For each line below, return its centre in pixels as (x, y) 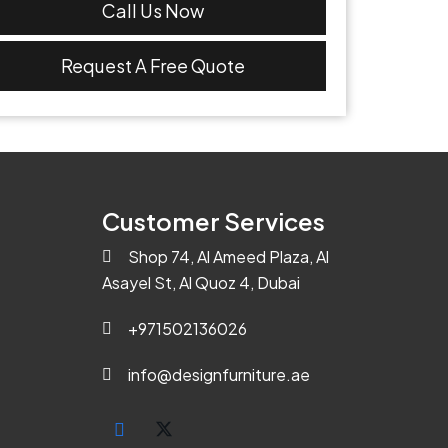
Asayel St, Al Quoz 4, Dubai (200, 282)
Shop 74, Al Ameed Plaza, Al (228, 256)
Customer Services (213, 221)
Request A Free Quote (152, 66)
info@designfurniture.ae (218, 374)
